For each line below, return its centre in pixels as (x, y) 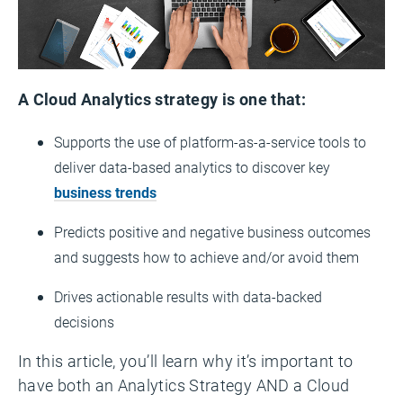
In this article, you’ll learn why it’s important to (186, 360)
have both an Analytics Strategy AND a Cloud (184, 385)
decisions (84, 321)
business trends (105, 192)
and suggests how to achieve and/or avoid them (206, 256)
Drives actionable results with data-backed (188, 296)
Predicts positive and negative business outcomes (212, 231)
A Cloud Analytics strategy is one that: (162, 99)
